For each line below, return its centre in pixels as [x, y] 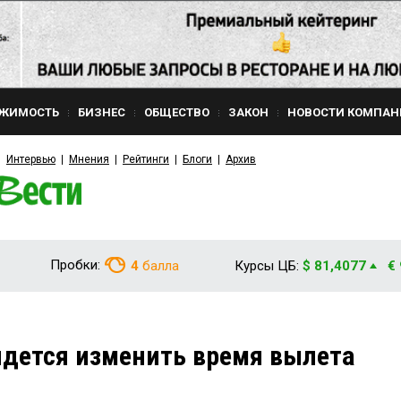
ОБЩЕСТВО [177, 112]
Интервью [31, 159]
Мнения [89, 159]
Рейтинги [146, 159]
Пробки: [75, 265]
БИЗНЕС [102, 112]
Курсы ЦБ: [267, 266]
